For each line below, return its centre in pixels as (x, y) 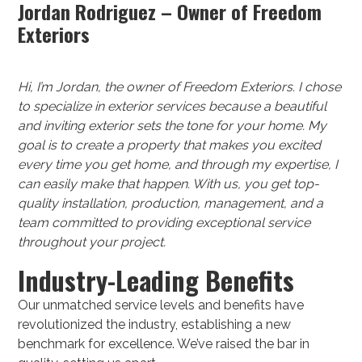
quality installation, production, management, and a (171, 203)
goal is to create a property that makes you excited (170, 145)
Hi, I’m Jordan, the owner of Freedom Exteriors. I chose (180, 86)
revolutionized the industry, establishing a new (155, 324)
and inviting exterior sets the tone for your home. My (173, 125)
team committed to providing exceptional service (164, 222)
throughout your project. (92, 242)
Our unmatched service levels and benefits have (161, 305)
